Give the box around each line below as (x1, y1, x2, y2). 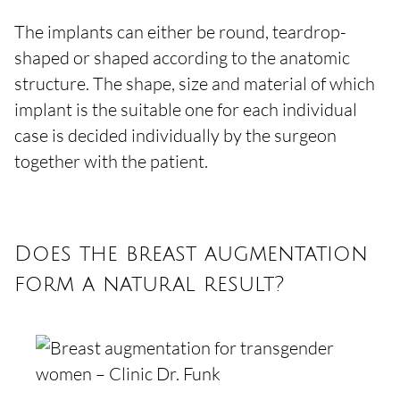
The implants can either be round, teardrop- (14, 21, 346, 43)
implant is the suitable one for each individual (14, 98, 357, 121)
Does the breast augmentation (14, 242, 368, 265)
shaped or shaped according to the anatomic (14, 46, 350, 69)
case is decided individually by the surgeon (14, 124, 337, 146)
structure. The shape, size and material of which (14, 72, 375, 95)
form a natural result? (14, 272, 284, 296)
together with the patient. (14, 150, 208, 172)
